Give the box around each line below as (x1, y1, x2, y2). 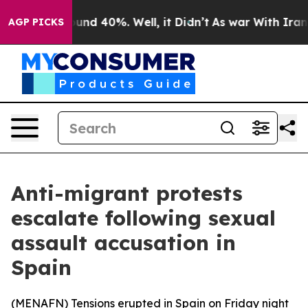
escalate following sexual (11, 205, 276, 231)
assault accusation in (11, 230, 236, 256)
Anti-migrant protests (11, 180, 243, 206)
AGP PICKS (8, 16, 64, 28)
